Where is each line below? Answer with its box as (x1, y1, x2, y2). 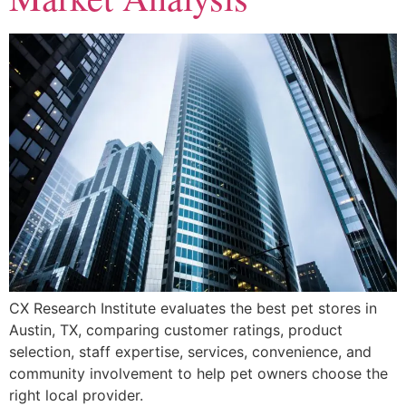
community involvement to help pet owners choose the (9, 364, 388, 383)
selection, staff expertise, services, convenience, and (9, 343, 372, 362)
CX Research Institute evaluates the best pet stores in (9, 299, 377, 318)
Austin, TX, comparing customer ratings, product (9, 321, 343, 340)
